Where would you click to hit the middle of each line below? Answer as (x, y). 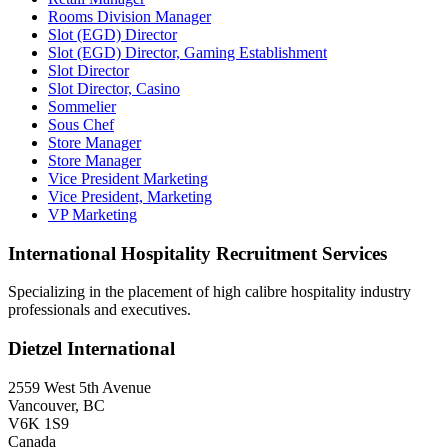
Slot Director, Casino (114, 89)
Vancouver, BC (56, 405)
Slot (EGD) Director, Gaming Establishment (187, 53)
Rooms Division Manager (129, 17)
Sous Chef (81, 125)
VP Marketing (92, 215)
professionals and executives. (99, 310)
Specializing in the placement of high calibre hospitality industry (209, 292)
